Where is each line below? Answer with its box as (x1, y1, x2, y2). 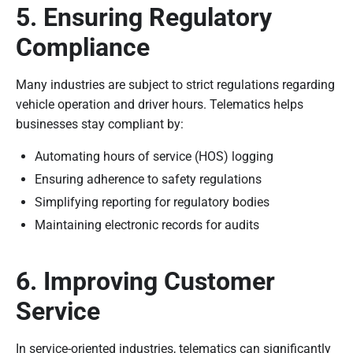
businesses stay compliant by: (16, 116, 184, 132)
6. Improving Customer (16, 266, 275, 296)
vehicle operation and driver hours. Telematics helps (16, 96, 303, 112)
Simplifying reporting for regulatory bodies (35, 194, 269, 210)
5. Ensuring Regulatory (16, 2, 272, 32)
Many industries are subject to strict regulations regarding (16, 76, 335, 92)
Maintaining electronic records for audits (35, 217, 259, 232)
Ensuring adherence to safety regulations (35, 171, 262, 187)
